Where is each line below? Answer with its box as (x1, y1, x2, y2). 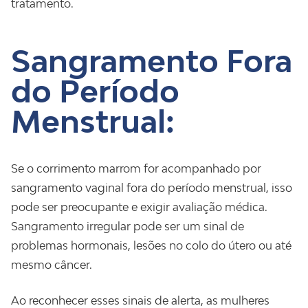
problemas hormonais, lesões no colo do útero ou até (11, 239, 291, 252)
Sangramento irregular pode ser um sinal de (11, 219, 244, 233)
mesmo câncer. (11, 258, 92, 272)
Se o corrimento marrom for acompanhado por (11, 162, 261, 175)
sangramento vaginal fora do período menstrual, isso (11, 181, 292, 195)
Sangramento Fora (11, 43, 292, 79)
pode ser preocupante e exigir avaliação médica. (11, 200, 267, 214)
